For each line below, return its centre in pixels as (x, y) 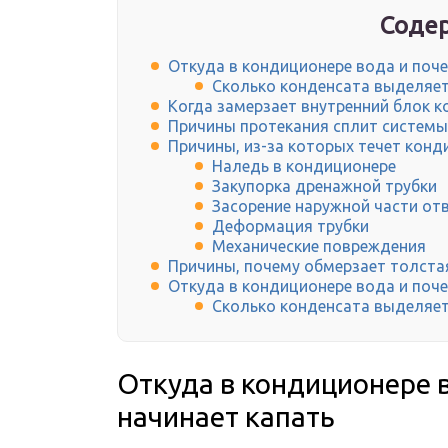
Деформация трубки (290, 226)
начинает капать (226, 417)
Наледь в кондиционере (304, 166)
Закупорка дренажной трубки (324, 186)
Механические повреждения (319, 246)
